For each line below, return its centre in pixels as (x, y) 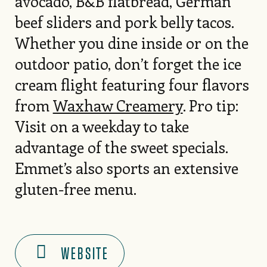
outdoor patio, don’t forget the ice (128, 64)
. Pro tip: (210, 105)
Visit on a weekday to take (102, 126)
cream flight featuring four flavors (132, 85)
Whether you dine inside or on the (131, 43)
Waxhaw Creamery (118, 105)
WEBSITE (85, 253)
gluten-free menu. (75, 189)
